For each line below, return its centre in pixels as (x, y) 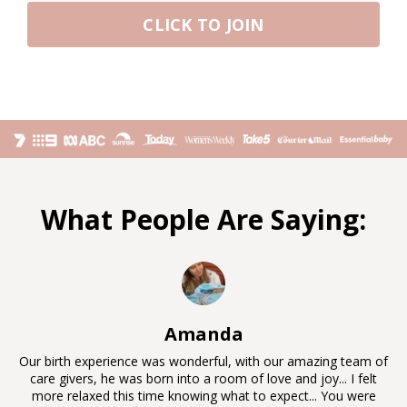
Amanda (203, 333)
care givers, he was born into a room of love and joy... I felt (203, 378)
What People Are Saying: (203, 219)
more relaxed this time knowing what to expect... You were (203, 395)
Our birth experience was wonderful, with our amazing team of (203, 361)
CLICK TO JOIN (203, 24)
